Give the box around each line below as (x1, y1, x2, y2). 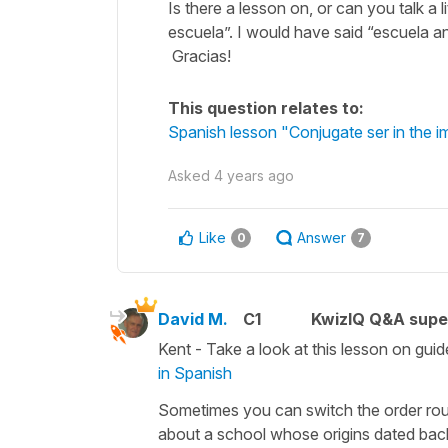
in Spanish (158, 362, 232, 383)
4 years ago (214, 166, 294, 184)
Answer (297, 228, 346, 246)
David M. (158, 308, 228, 329)
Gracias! (168, 45, 231, 66)
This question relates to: (168, 97, 364, 118)
